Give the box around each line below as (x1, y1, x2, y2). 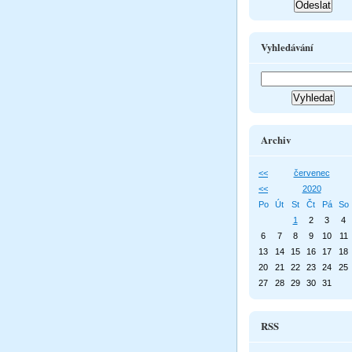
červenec (293, 167, 330, 178)
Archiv (261, 132, 291, 147)
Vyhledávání (261, 39, 313, 54)
